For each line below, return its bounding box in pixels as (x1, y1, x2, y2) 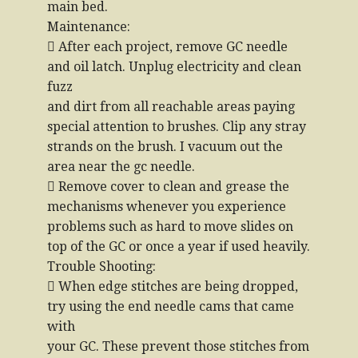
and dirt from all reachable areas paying (47, 99, 295, 114)
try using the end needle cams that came (47, 299, 294, 314)
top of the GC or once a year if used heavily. (47, 239, 310, 254)
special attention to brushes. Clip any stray (47, 119, 306, 134)
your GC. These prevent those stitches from (47, 339, 309, 354)
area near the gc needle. (47, 159, 195, 174)
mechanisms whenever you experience (47, 199, 286, 214)
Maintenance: (47, 19, 130, 34)
